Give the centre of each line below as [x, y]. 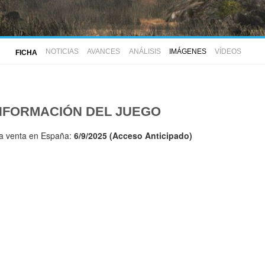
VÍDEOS [228, 51]
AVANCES [104, 51]
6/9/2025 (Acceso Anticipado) [133, 136]
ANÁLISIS [145, 51]
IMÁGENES [188, 51]
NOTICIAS [62, 51]
